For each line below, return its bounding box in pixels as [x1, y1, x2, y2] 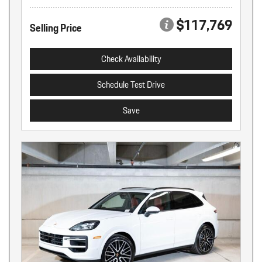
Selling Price [30, 19, 82, 36]
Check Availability [101, 51, 161, 66]
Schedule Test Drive [97, 77, 165, 92]
